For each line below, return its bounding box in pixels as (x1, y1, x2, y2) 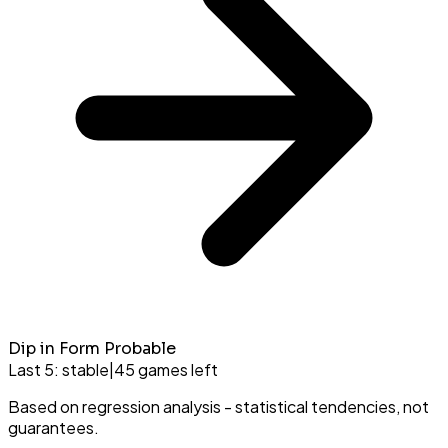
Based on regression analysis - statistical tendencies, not (8, 396, 429, 418)
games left (135, 359, 218, 381)
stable (62, 359, 109, 381)
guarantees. (8, 417, 99, 439)
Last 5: (8, 359, 62, 381)
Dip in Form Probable (8, 338, 176, 360)
